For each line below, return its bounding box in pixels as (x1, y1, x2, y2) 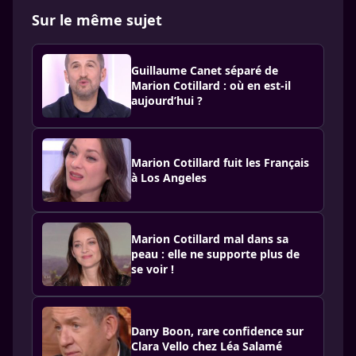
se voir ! (131, 261, 174, 277)
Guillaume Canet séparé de (131, 63, 278, 79)
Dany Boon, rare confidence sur (131, 323, 304, 339)
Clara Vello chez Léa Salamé (131, 338, 282, 354)
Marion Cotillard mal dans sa (131, 231, 288, 247)
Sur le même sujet (32, 10, 162, 29)
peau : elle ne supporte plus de (131, 246, 300, 262)
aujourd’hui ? (131, 93, 203, 109)
